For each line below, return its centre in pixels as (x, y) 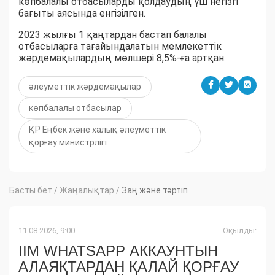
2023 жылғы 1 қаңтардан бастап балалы (113, 34)
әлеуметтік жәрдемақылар (85, 86)
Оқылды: (240, 230)
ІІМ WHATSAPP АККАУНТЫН (118, 250)
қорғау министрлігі (68, 142)
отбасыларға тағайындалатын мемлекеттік (120, 46)
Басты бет (31, 190)
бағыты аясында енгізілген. (82, 13)
